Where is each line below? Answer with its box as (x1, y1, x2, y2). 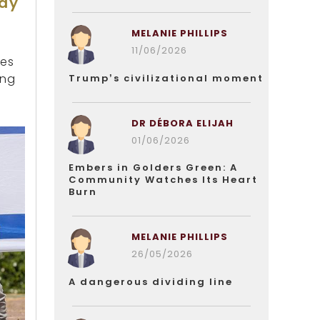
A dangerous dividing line (69, 275, 233, 289)
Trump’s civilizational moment (69, 71, 264, 85)
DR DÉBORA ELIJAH (131, 116, 234, 130)
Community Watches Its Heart (69, 173, 258, 186)
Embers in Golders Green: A (69, 161, 238, 174)
